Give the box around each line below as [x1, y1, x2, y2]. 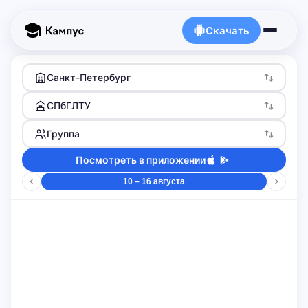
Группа [46, 128, 80, 140]
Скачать [206, 23, 250, 37]
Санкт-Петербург [46, 71, 131, 83]
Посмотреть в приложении [76, 154, 206, 166]
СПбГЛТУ [46, 100, 91, 111]
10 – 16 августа [123, 177, 185, 186]
